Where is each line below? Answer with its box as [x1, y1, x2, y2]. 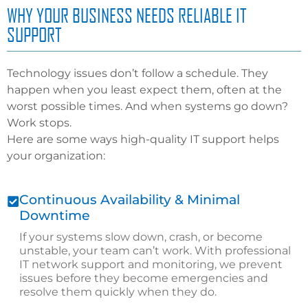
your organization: [7, 149, 105, 163]
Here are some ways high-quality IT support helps [7, 133, 279, 146]
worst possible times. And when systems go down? [7, 100, 288, 113]
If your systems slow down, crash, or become [19, 230, 263, 244]
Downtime [19, 208, 90, 224]
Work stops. [7, 116, 71, 130]
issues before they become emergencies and [19, 272, 268, 285]
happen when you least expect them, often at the [7, 83, 282, 97]
